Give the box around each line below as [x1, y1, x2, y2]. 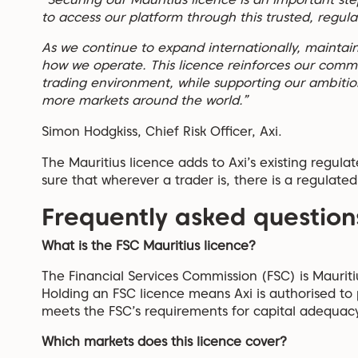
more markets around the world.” [42, 93, 248, 109]
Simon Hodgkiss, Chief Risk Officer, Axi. [42, 124, 282, 140]
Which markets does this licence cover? [42, 334, 287, 350]
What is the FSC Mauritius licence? [42, 238, 256, 254]
